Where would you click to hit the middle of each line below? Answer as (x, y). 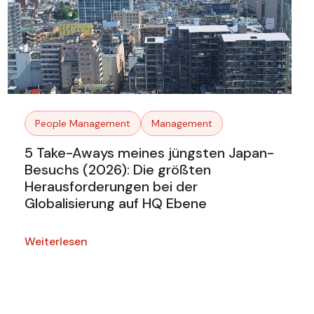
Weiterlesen (56, 242)
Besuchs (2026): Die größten (117, 170)
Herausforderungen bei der (111, 187)
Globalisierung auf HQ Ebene (115, 204)
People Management (82, 124)
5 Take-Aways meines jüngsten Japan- (149, 153)
